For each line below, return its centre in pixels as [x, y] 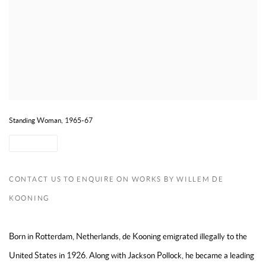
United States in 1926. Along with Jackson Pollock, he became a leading [132, 255]
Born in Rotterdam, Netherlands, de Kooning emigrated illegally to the [128, 236]
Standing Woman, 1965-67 [51, 120]
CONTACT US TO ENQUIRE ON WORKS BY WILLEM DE [116, 179]
